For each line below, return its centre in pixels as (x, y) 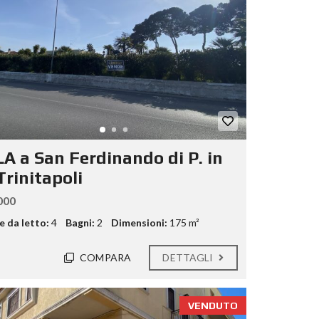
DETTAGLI (189, 258)
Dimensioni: (139, 223)
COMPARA (105, 258)
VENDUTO (213, 306)
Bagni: (80, 223)
